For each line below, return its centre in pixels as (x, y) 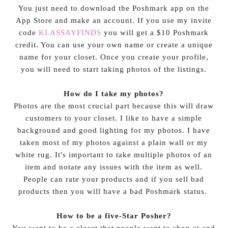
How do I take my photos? (114, 94)
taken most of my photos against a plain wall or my (114, 142)
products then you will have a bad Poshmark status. (114, 191)
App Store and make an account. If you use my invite (114, 20)
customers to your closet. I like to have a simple (114, 118)
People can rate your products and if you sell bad (114, 179)
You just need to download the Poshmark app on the (114, 8)
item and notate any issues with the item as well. (114, 167)
